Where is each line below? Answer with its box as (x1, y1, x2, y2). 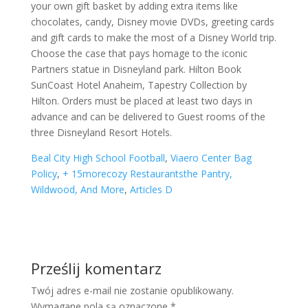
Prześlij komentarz (30, 258, 162, 278)
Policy (30, 167, 57, 180)
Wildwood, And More (30, 183, 124, 196)
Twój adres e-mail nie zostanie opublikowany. (30, 284, 234, 297)
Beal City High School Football (30, 151, 165, 164)
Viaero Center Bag (170, 151, 252, 164)
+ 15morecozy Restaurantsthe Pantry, (62, 167, 232, 180)
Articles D (129, 183, 173, 196)
